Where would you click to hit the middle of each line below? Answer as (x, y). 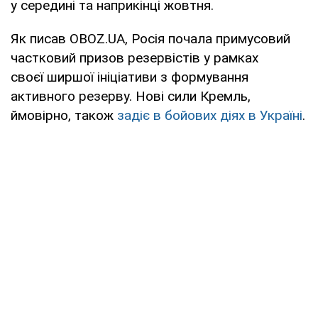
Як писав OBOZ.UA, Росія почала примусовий (150, 39)
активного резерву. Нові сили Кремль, (131, 96)
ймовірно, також (64, 115)
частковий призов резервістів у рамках (135, 58)
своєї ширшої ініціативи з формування (130, 77)
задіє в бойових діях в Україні (210, 115)
